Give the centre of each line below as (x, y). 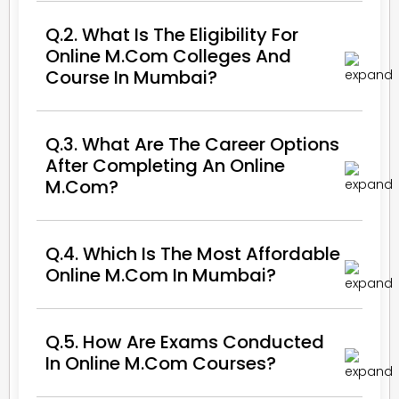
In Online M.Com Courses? (161, 363)
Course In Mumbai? (131, 77)
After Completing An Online (165, 165)
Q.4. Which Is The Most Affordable (193, 253)
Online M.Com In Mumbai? (161, 275)
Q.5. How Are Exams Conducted (185, 342)
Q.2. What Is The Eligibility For (172, 34)
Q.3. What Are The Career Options (192, 144)
